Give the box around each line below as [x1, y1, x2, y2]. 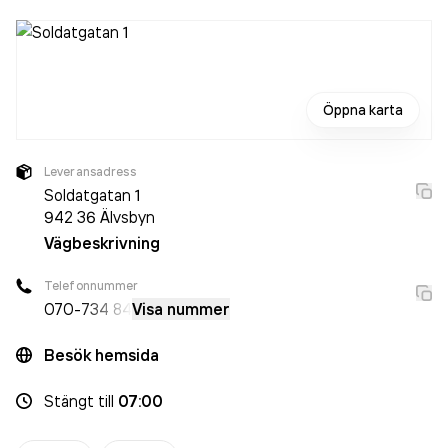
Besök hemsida [44, 345, 159, 365]
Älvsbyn [100, 207, 155, 227]
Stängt [44, 391, 94, 411]
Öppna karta [323, 101, 403, 119]
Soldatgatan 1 [44, 185, 140, 205]
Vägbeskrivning [44, 233, 160, 253]
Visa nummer [132, 299, 230, 319]
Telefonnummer [44, 278, 139, 293]
